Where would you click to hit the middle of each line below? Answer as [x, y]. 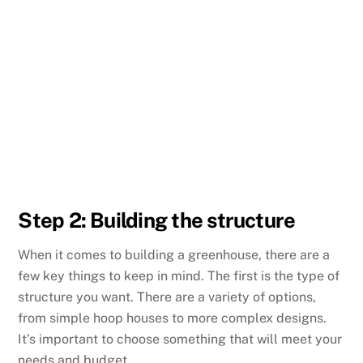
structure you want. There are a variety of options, [167, 297]
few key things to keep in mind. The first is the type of [179, 276]
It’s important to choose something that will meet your [180, 340]
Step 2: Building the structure [157, 221]
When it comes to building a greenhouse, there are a [174, 255]
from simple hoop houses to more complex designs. [173, 318]
